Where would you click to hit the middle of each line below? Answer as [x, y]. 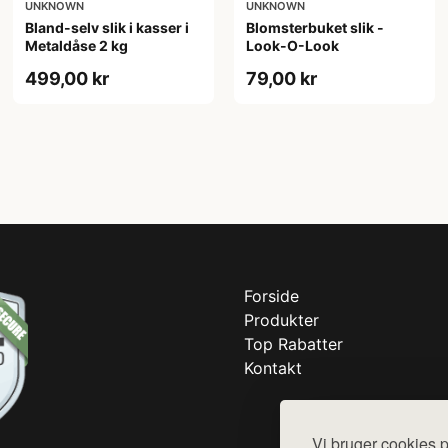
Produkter [281, 319]
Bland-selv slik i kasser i [107, 27]
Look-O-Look [292, 45]
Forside [271, 295]
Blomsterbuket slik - [314, 27]
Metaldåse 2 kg [77, 45]
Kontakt [273, 367]
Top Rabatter [293, 343]
